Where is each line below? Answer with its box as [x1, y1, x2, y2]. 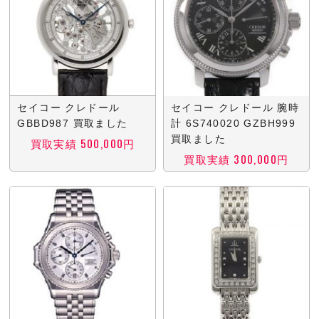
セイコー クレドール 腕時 [170, 101, 300, 113]
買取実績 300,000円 [184, 150, 289, 167]
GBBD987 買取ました [17, 117, 128, 129]
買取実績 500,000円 [30, 135, 135, 151]
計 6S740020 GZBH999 [170, 117, 296, 129]
